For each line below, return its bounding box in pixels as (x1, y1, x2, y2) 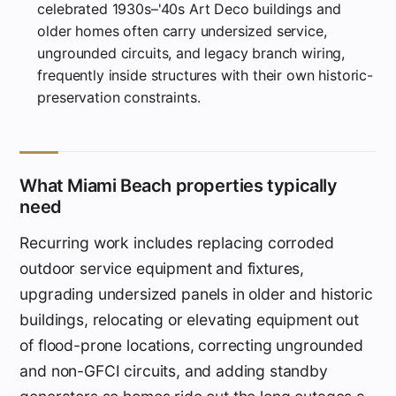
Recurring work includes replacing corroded (19, 232, 334, 252)
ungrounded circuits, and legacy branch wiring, (37, 43, 346, 62)
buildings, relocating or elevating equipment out (19, 309, 359, 329)
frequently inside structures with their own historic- (37, 65, 373, 84)
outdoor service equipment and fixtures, (19, 258, 305, 278)
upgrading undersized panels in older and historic (19, 284, 373, 303)
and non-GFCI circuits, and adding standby (19, 361, 328, 380)
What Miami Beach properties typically (19, 174, 338, 196)
